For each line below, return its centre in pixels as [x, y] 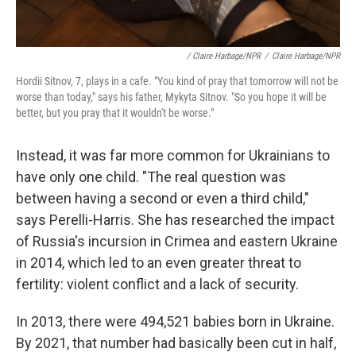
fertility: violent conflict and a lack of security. [157, 284]
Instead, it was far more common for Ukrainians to [173, 155]
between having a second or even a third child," [163, 198]
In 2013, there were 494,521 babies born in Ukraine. [175, 321]
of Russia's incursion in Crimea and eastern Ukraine [177, 241]
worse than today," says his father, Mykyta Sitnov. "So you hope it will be [171, 97]
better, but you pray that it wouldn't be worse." [115, 113]
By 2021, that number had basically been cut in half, [176, 343]
